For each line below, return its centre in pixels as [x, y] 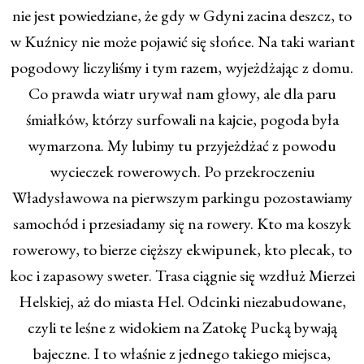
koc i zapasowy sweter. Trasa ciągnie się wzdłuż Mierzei [182, 276]
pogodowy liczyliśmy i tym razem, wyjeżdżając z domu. [182, 68]
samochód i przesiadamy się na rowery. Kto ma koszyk [182, 224]
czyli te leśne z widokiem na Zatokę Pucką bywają [182, 328]
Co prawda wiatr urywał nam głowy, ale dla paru [182, 94]
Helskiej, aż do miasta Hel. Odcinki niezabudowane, [182, 302]
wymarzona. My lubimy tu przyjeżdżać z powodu [182, 146]
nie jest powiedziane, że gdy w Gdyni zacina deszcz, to [182, 16]
